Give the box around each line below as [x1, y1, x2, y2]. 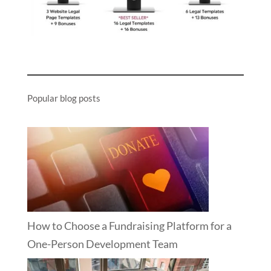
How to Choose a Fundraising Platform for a [27, 218, 232, 232]
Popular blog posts [27, 92, 100, 103]
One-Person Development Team [27, 237, 178, 250]
